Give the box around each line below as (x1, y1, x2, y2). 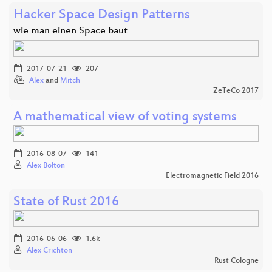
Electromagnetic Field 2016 (166, 172, 259, 181)
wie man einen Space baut (13, 25, 127, 38)
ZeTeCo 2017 (213, 87, 259, 96)
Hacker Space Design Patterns (13, 8, 189, 24)
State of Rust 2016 (13, 195, 119, 211)
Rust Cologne (214, 257, 259, 266)
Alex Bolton (27, 161, 65, 171)
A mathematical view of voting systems (13, 110, 236, 126)
